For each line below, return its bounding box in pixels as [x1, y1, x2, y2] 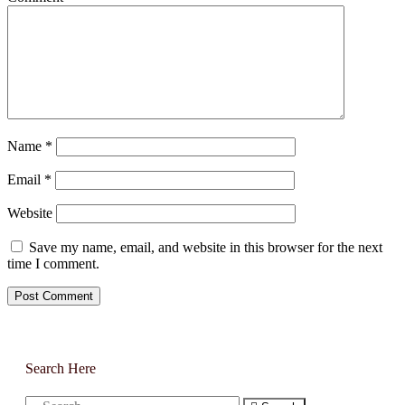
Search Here [25, 360, 96, 376]
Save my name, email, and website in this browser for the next [29, 239, 382, 255]
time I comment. [7, 255, 99, 271]
